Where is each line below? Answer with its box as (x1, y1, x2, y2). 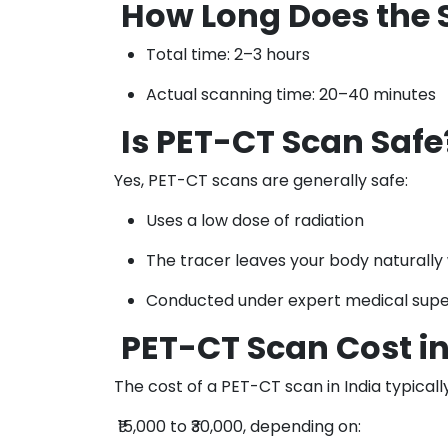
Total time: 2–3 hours (146, 42, 310, 66)
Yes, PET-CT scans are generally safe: (114, 168, 408, 192)
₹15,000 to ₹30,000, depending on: (114, 414, 361, 438)
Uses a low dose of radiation (146, 208, 364, 232)
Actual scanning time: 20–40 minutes (146, 82, 436, 106)
